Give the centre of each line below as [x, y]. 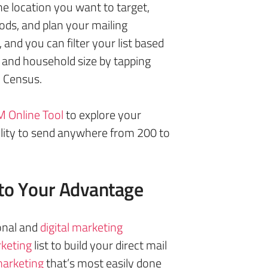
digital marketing [81, 227]
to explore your [102, 115]
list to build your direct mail [99, 245]
